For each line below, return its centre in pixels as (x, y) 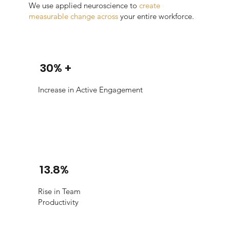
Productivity (59, 202)
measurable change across (75, 16)
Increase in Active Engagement (91, 90)
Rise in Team (60, 191)
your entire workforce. (157, 16)
